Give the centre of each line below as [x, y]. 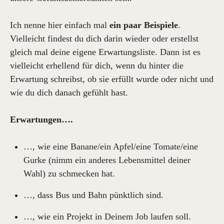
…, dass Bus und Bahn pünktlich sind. [93, 195]
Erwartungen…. [41, 119]
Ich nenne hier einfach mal [60, 25]
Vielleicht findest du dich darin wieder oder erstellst [104, 38]
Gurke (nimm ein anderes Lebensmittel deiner [107, 160]
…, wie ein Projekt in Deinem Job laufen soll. [107, 216]
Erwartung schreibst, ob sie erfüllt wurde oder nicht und [112, 79]
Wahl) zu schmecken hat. [69, 173]
